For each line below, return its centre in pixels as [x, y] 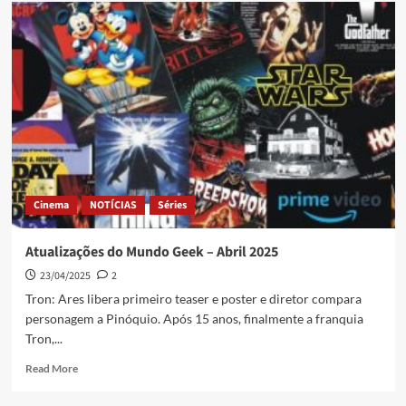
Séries [172, 206]
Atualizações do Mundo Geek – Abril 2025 [151, 252]
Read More [51, 369]
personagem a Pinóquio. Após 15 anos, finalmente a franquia [194, 319]
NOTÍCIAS [113, 206]
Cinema [51, 206]
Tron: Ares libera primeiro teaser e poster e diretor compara [193, 299]
